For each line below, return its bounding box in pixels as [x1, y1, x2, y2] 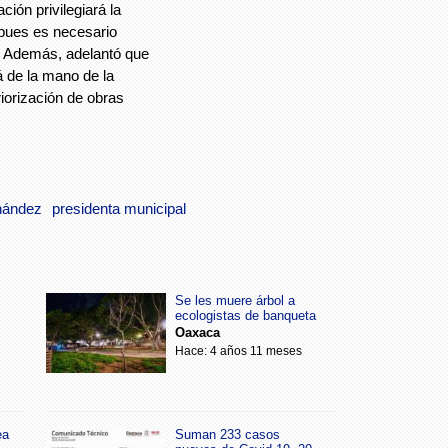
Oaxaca [175, 325, 220, 340]
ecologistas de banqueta [175, 308, 316, 323]
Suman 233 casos [175, 427, 280, 442]
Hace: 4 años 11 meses [175, 344, 302, 358]
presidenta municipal [52, 201, 186, 217]
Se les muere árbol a [175, 293, 295, 308]
